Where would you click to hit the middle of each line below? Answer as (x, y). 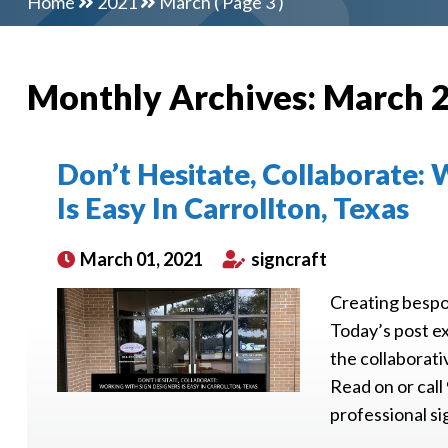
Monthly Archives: (174, 96)
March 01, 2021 (139, 259)
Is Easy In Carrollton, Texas (232, 208)
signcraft (287, 259)
